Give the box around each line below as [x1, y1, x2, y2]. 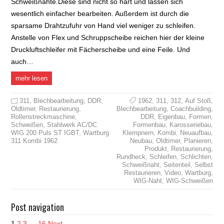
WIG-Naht [133, 176, 162, 184]
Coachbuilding [170, 104, 211, 112]
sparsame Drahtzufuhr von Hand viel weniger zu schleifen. [11, 21, 196, 29]
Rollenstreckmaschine [11, 112, 75, 120]
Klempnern [122, 128, 153, 136]
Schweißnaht [121, 160, 159, 168]
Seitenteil [163, 160, 190, 168]
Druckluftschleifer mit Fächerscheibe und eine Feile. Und [11, 45, 190, 53]
